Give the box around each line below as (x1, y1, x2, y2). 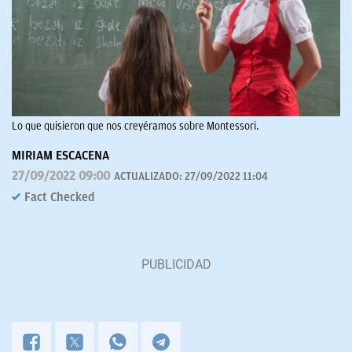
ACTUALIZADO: (114, 170, 185, 183)
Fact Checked (24, 190, 95, 205)
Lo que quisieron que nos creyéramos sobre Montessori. (12, 120, 258, 133)
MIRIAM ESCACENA (12, 148, 109, 163)
